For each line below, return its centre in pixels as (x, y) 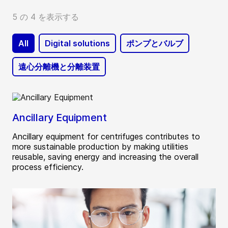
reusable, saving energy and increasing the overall (105, 157)
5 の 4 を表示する (46, 17)
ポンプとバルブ (155, 44)
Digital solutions (77, 44)
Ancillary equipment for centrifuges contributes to (106, 137)
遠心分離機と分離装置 (59, 67)
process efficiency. (48, 167)
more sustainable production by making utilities (100, 147)
